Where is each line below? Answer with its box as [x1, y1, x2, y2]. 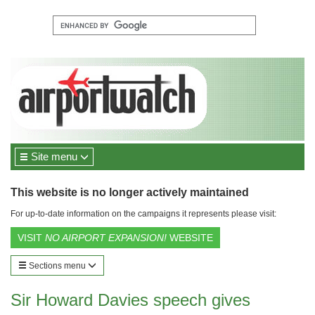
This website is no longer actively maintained [11, 186, 249, 198]
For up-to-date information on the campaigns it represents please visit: [11, 209, 276, 219]
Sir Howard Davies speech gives [11, 290, 250, 309]
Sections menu [27, 261, 88, 271]
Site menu [28, 150, 80, 162]
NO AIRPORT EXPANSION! [45, 232, 167, 243]
